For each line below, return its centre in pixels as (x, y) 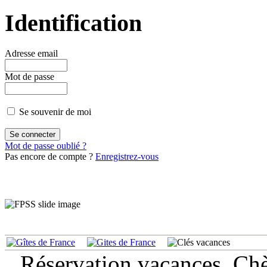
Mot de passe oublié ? (46, 146)
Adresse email (31, 54)
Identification (73, 23)
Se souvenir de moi (55, 112)
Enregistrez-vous (127, 157)
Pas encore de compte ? (50, 157)
